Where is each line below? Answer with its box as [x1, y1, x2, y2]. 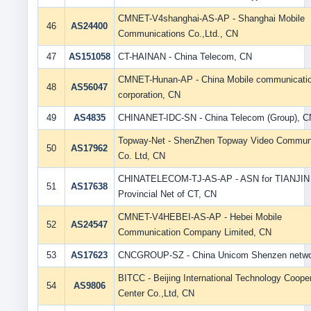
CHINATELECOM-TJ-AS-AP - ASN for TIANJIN [117, 174, 310, 184]
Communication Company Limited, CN [117, 227, 271, 237]
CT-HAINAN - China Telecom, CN [117, 51, 252, 62]
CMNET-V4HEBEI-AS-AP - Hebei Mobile [117, 212, 282, 222]
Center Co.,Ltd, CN [117, 288, 194, 299]
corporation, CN [117, 90, 180, 100]
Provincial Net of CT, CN [117, 189, 217, 199]
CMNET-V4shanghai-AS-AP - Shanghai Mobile [117, 13, 305, 24]
